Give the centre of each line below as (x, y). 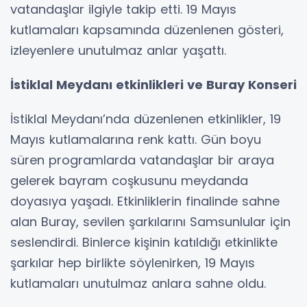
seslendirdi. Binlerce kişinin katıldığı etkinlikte (144, 242)
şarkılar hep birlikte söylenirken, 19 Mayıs (133, 262)
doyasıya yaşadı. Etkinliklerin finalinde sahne (145, 201)
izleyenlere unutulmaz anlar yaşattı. (118, 50)
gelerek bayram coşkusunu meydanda (129, 180)
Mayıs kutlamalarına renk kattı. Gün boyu (136, 139)
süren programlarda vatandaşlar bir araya (142, 160)
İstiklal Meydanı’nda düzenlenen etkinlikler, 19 (146, 119)
